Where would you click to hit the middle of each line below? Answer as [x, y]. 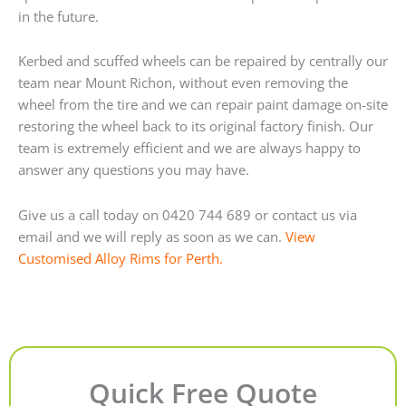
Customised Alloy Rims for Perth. [121, 258]
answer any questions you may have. [134, 170]
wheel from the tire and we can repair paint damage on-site [203, 105]
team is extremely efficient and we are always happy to [189, 148]
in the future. [58, 16]
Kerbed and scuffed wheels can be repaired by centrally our [203, 61]
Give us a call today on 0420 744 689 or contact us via [188, 214]
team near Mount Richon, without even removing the [183, 83]
